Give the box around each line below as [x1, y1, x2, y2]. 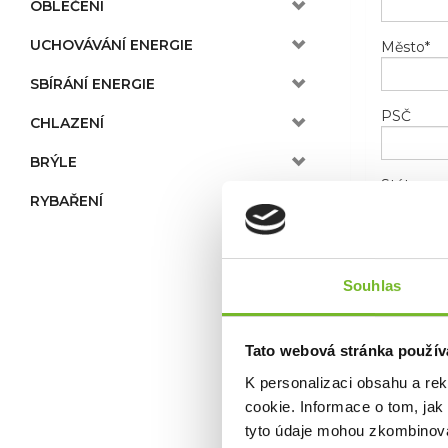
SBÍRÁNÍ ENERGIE [30, 75, 155, 93]
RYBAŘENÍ [30, 192, 103, 210]
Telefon [381, 245, 432, 264]
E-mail [381, 314, 425, 333]
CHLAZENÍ [30, 114, 104, 132]
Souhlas [343, 276, 401, 294]
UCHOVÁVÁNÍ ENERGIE [30, 36, 193, 54]
